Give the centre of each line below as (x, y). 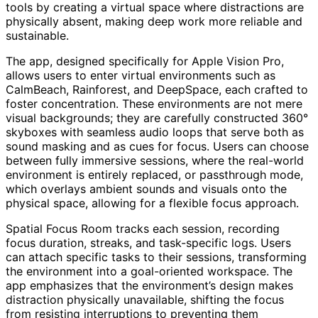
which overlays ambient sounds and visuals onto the (146, 189)
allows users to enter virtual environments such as (141, 76)
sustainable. (37, 36)
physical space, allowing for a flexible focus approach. (152, 203)
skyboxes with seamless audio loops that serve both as (155, 132)
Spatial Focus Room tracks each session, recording (143, 229)
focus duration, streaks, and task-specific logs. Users (148, 243)
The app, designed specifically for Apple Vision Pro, (145, 61)
